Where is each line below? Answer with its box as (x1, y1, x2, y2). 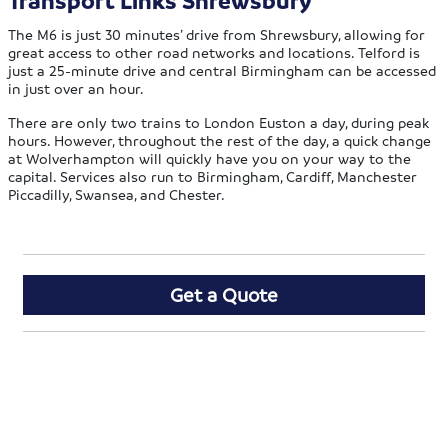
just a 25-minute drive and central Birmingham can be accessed (8, 61, 437, 80)
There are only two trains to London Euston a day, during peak (8, 113, 430, 132)
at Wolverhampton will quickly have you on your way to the (8, 149, 412, 168)
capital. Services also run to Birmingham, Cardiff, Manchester (8, 167, 418, 186)
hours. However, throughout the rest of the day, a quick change (8, 131, 432, 150)
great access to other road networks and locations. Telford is (8, 43, 421, 62)
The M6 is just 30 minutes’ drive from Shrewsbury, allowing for (8, 25, 426, 44)
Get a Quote (170, 283, 278, 308)
